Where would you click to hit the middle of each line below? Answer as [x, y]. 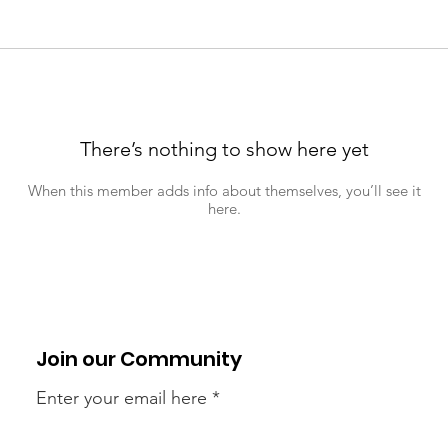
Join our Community [139, 358]
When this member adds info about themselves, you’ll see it [224, 190]
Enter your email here [121, 397]
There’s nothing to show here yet [224, 148]
